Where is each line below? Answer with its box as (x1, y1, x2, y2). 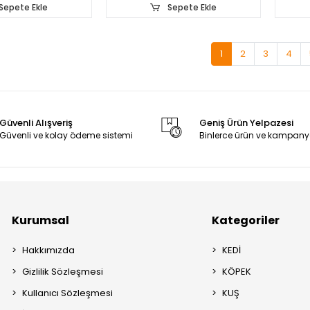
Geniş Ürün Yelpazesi (199, 116, 293, 129)
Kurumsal (12, 212, 70, 228)
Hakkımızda (22, 243, 75, 257)
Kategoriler (212, 212, 280, 228)
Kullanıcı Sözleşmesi (22, 286, 113, 300)
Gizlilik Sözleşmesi (22, 264, 104, 278)
